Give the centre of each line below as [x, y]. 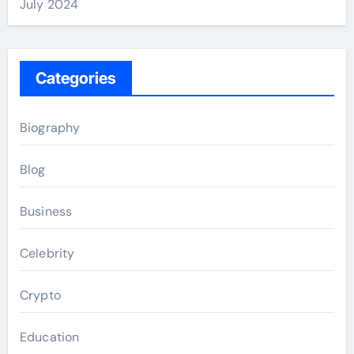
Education [49, 337]
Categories [75, 78]
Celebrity [47, 253]
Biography [50, 128]
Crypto [40, 295]
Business [46, 211]
